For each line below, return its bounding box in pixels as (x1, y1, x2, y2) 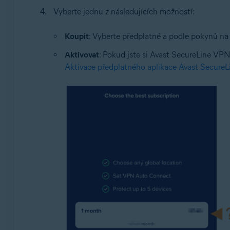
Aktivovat (64, 49, 99, 60)
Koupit (64, 31, 89, 41)
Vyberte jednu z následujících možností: (53, 6, 195, 16)
